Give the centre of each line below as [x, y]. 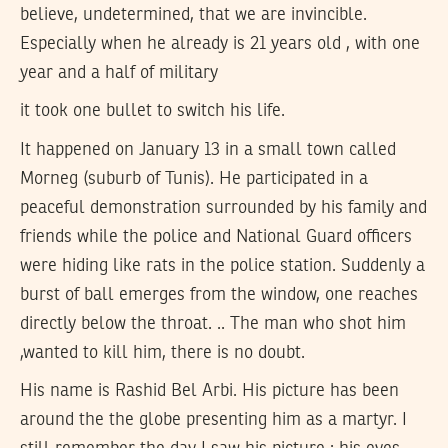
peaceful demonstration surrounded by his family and [223, 207]
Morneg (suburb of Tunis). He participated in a [194, 178]
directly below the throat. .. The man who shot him [213, 323]
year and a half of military [119, 72]
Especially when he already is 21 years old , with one [220, 43]
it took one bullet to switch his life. [152, 111]
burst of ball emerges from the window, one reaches [219, 294]
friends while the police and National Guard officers [216, 236]
